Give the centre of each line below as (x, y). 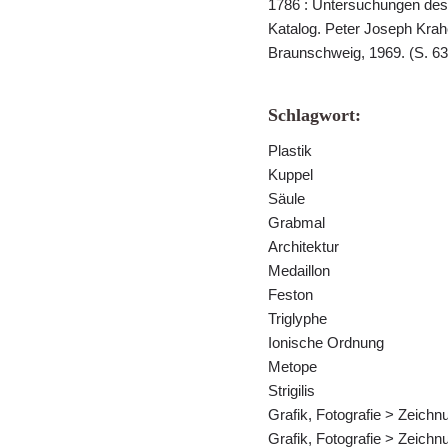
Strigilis (291, 390)
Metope (292, 366)
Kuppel (290, 174)
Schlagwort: (314, 115)
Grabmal (296, 222)
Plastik (290, 150)
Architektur (303, 246)
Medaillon (299, 270)
